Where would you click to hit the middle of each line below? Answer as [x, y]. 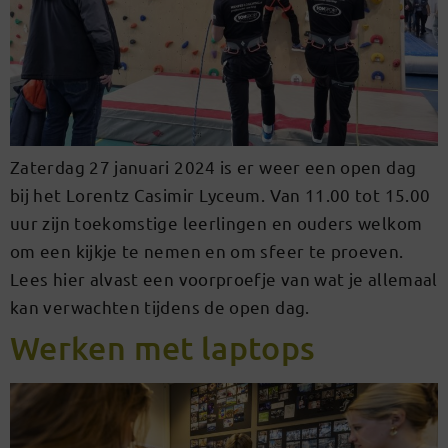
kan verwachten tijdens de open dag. [164, 307]
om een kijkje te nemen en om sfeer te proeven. [209, 251]
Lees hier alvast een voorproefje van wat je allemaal [224, 279]
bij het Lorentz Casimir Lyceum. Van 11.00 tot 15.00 [220, 195]
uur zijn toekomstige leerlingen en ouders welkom [216, 223]
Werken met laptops [163, 348]
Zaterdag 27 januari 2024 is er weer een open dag [213, 167]
